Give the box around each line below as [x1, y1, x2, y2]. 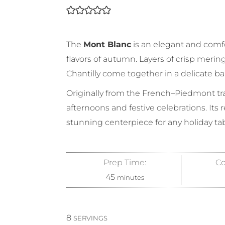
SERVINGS [73, 214, 107, 222]
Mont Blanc [83, 39, 131, 50]
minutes [117, 173, 144, 182]
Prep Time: [103, 157, 146, 168]
